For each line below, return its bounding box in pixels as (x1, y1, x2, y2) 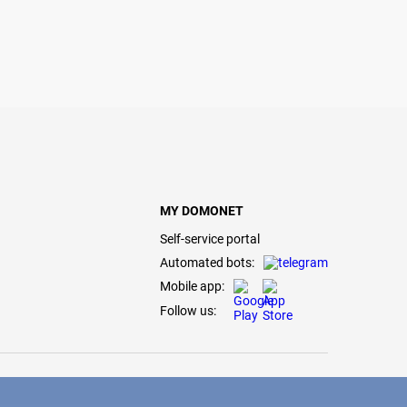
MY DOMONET (160, 203, 243, 218)
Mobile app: (160, 279, 224, 293)
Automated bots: (160, 255, 254, 270)
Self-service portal (160, 232, 260, 246)
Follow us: (160, 303, 216, 318)
